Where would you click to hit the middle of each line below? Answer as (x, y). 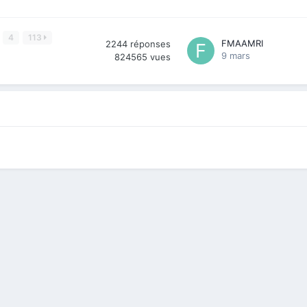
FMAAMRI (242, 43)
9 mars (236, 55)
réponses (150, 44)
